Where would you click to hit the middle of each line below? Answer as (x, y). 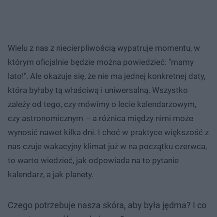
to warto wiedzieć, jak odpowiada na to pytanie (93, 160)
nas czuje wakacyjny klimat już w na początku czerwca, (107, 146)
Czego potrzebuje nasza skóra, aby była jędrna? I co (107, 205)
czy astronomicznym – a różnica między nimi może (101, 118)
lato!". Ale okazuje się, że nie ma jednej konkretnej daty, (107, 76)
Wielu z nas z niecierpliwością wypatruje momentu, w (104, 48)
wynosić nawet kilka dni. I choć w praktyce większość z (108, 132)
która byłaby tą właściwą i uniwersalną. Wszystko (98, 90)
